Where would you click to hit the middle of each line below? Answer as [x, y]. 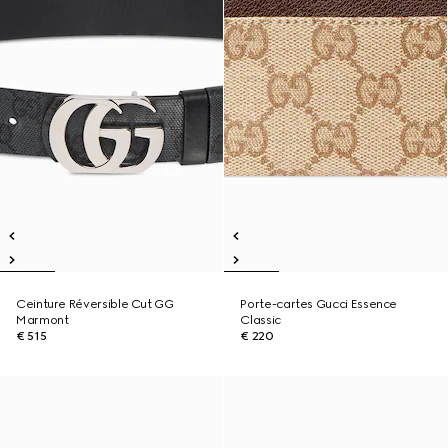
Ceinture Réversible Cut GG [95, 304]
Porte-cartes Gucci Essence [319, 304]
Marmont [42, 320]
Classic [260, 320]
